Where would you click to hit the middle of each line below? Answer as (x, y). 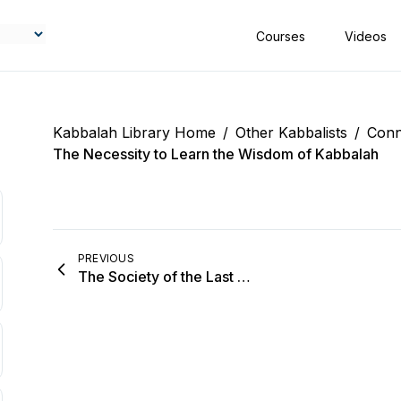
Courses (282, 36)
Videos (367, 36)
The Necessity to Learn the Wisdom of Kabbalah (215, 154)
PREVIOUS (106, 258)
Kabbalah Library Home (134, 132)
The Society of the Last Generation (243, 277)
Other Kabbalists (291, 132)
